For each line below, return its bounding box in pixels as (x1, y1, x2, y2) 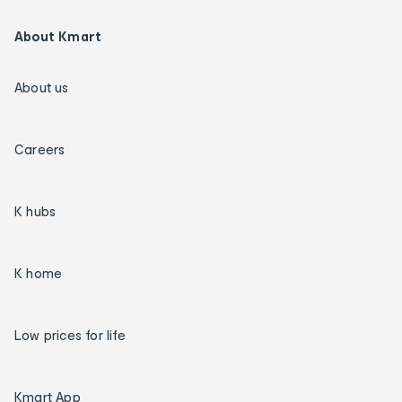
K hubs (14, 203, 57, 219)
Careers (14, 141, 66, 157)
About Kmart (14, 28, 102, 44)
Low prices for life (14, 327, 126, 343)
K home (14, 265, 63, 281)
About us (14, 79, 69, 95)
